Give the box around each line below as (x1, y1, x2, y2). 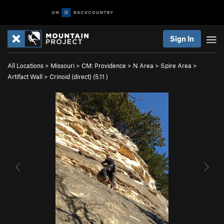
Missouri (50, 61, 74, 69)
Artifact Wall (7, 72, 42, 80)
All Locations (7, 61, 43, 69)
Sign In (170, 34, 194, 43)
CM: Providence (81, 61, 126, 69)
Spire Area (160, 61, 191, 69)
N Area (133, 61, 153, 69)
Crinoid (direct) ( (49, 72, 95, 80)
